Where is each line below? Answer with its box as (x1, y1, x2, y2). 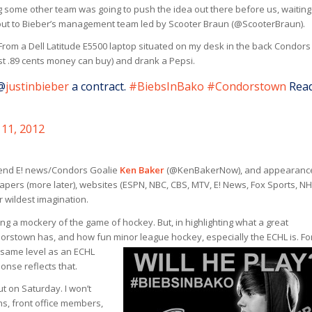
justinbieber (6, 78, 69, 94)
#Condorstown (207, 78, 286, 94)
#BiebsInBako (129, 78, 204, 94)
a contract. (69, 78, 129, 94)
